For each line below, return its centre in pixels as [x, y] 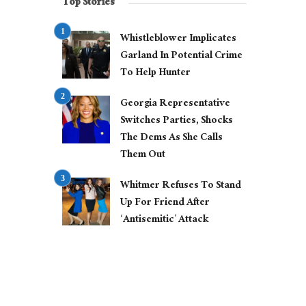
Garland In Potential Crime [181, 57]
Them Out [143, 156]
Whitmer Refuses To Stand [181, 186]
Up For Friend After [165, 204]
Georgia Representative [175, 105]
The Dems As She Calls [171, 139]
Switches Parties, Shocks [177, 122]
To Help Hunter [155, 74]
